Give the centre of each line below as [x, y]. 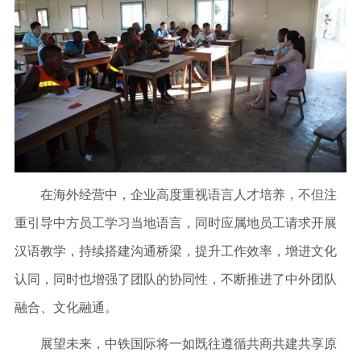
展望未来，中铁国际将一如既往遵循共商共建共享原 [175, 343]
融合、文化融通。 [66, 307]
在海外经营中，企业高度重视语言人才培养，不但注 [175, 194]
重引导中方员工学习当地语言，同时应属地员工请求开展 [175, 222]
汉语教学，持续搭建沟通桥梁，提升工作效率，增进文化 [175, 251]
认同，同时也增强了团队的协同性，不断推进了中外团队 [175, 279]
